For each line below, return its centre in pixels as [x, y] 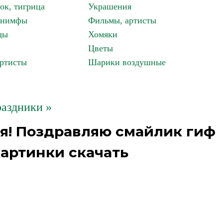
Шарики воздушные [127, 62]
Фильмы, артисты [122, 20]
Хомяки [103, 34]
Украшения [110, 6]
